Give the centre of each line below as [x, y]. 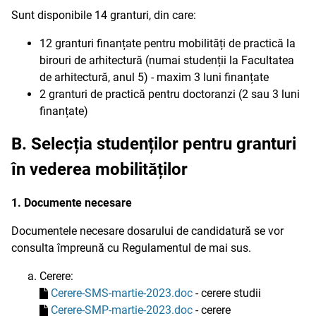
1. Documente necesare [72, 203]
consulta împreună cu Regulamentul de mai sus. [131, 248]
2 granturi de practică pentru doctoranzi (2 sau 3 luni [170, 94]
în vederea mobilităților [99, 169]
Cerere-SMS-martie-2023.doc [122, 293]
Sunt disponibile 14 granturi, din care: [104, 15]
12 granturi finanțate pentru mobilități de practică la [168, 43]
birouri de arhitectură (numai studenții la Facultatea [167, 60]
